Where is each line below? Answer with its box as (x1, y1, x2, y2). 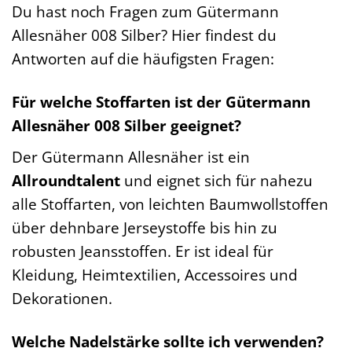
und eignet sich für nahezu (120, 169, 313, 191)
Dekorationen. (12, 287, 112, 309)
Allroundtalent (12, 169, 120, 191)
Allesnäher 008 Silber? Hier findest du (12, 24, 277, 46)
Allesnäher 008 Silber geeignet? (12, 115, 241, 137)
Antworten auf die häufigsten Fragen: (12, 48, 274, 70)
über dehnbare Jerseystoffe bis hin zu (12, 216, 277, 238)
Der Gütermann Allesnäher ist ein (12, 145, 250, 167)
